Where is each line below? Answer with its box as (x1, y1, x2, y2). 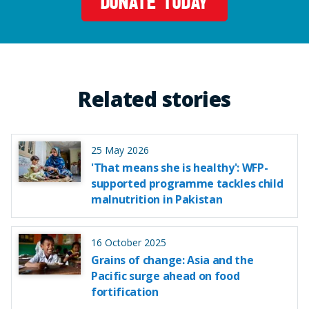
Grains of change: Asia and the (91, 252, 254, 268)
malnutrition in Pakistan (91, 191, 223, 207)
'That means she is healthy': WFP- (91, 159, 268, 175)
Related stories (78, 85, 231, 113)
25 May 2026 (91, 143, 149, 157)
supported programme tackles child (91, 175, 283, 191)
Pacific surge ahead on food (91, 268, 240, 283)
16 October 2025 (91, 235, 166, 249)
